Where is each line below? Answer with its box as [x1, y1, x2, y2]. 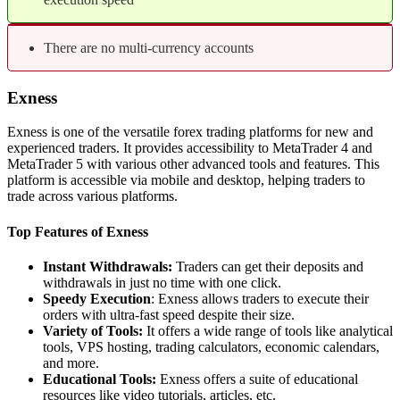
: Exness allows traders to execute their [151, 290, 369, 306]
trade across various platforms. [7, 188, 178, 204]
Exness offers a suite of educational [156, 371, 358, 387]
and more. [43, 354, 99, 371]
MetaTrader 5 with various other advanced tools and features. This [7, 156, 379, 172]
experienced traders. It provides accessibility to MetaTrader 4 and [7, 140, 372, 156]
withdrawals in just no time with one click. [43, 274, 281, 290]
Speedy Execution [43, 290, 151, 306]
